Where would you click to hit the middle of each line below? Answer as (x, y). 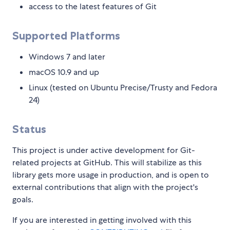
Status (29, 129)
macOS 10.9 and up (64, 72)
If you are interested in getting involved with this (102, 220)
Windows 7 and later (67, 57)
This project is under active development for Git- (104, 150)
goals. (23, 200)
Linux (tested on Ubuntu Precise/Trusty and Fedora (123, 88)
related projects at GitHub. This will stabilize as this (107, 163)
